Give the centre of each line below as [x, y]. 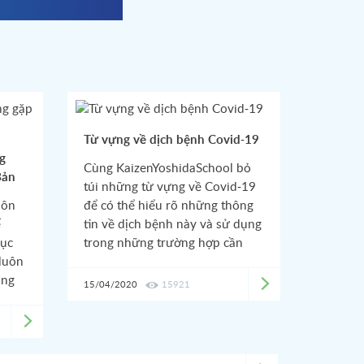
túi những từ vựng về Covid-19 [169, 187]
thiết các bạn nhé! [132, 262]
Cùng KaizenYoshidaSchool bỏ [167, 169]
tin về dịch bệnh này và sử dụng [172, 225]
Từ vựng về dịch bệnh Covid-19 [171, 140]
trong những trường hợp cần [163, 243]
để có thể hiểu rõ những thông [168, 206]
